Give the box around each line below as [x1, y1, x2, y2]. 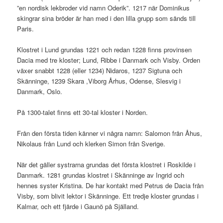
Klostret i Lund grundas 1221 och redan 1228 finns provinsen [17, 44, 192, 54]
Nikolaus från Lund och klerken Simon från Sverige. [17, 139, 166, 149]
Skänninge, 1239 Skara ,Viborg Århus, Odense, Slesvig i [17, 76, 181, 86]
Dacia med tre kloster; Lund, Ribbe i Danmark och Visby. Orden [17, 55, 201, 65]
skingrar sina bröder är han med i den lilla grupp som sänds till [17, 13, 196, 23]
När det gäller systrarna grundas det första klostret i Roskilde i [17, 160, 196, 170]
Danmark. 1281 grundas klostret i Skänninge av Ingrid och [17, 170, 185, 180]
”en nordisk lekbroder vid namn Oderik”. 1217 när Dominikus [17, 2, 190, 12]
